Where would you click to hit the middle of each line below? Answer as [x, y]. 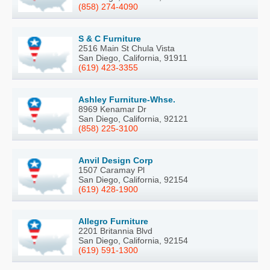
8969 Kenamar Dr [112, 109]
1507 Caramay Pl [111, 170]
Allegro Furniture [113, 221]
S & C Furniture [110, 39]
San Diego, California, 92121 [133, 119]
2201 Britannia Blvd [115, 231]
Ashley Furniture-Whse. [127, 100]
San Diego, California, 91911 [133, 58]
